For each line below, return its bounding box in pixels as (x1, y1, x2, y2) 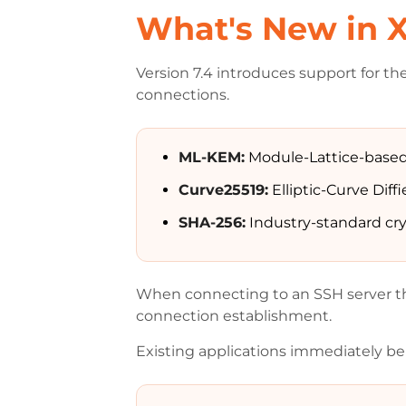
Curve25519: (179, 181, 269, 198)
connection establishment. (136, 307, 333, 324)
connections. (136, 86, 230, 103)
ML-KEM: (179, 149, 246, 166)
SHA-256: (179, 214, 246, 231)
